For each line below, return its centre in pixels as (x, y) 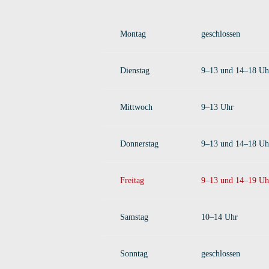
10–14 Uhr (219, 217)
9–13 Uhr (217, 107)
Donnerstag (139, 144)
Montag (133, 34)
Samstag (134, 217)
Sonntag (134, 254)
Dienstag (135, 71)
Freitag (132, 181)
